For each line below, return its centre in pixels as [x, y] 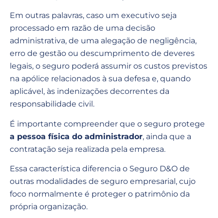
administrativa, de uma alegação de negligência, [103, 41]
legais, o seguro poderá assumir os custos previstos [109, 66]
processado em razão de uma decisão [82, 28]
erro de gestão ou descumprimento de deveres [102, 54]
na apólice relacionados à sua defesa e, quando [100, 79]
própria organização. [49, 207]
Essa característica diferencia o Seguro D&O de [100, 169]
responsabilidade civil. [52, 104]
